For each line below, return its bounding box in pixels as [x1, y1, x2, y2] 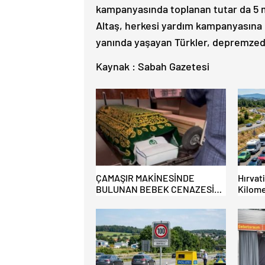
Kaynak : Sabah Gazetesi [96, 59, 209, 73]
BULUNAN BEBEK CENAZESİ [96, 183, 214, 195]
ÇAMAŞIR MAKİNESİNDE [96, 172, 195, 183]
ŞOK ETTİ [96, 194, 134, 206]
